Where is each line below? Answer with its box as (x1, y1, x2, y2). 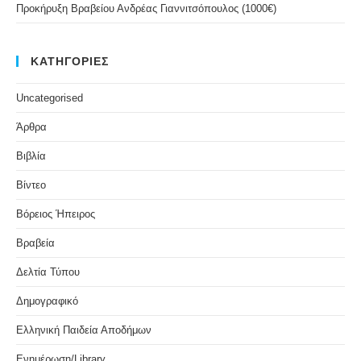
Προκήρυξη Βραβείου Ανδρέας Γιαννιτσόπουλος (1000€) (16, 2, 276, 15)
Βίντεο (16, 178, 46, 191)
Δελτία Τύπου (16, 265, 80, 278)
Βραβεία (16, 236, 55, 249)
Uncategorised (16, 91, 83, 104)
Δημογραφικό (16, 294, 78, 307)
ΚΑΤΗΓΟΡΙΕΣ (31, 54, 109, 68)
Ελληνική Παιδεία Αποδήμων (16, 323, 151, 336)
